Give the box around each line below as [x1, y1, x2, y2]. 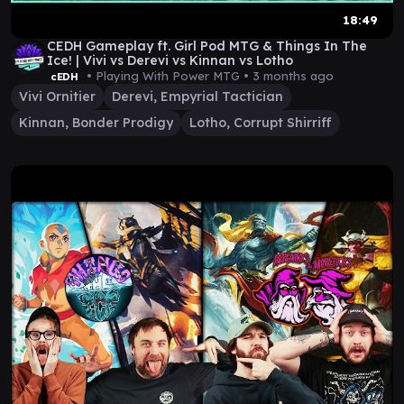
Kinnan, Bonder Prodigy [19, 115, 173, 131]
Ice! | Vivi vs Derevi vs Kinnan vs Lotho [47, 52, 293, 69]
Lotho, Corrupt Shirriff [189, 115, 332, 131]
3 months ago [252, 69, 334, 83]
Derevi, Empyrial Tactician [112, 88, 283, 105]
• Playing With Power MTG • [82, 69, 252, 83]
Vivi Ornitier [19, 88, 96, 105]
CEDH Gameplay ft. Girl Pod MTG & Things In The [47, 38, 367, 54]
